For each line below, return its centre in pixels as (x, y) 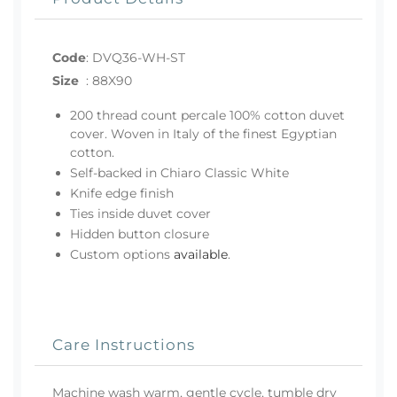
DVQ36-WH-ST (139, 57)
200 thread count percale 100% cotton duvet (207, 115)
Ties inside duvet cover (140, 213)
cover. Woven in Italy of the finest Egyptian (203, 133)
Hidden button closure (140, 234)
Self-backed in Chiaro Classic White (179, 172)
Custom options (122, 254)
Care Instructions (124, 344)
